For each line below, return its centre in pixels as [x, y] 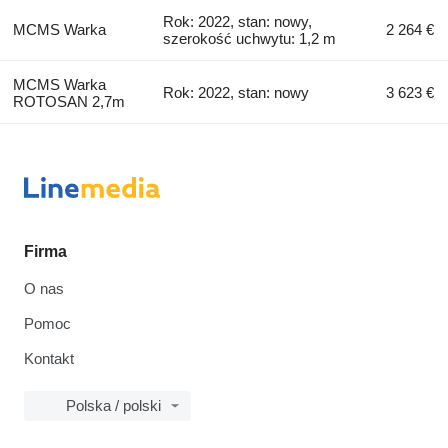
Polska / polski [113, 405]
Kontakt [49, 358]
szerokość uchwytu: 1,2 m [250, 38]
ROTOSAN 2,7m [68, 101]
